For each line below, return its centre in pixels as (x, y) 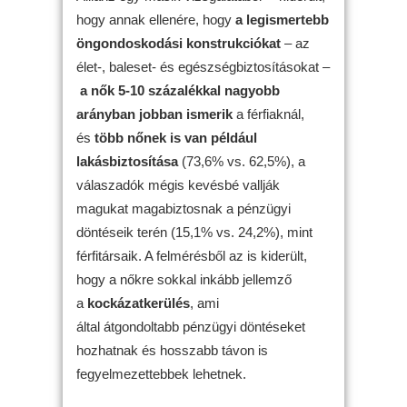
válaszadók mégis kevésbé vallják (178, 184)
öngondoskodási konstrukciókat (179, 43)
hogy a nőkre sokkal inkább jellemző (184, 279)
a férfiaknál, (270, 114)
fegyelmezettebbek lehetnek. (161, 373)
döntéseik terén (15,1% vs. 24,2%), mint (194, 232)
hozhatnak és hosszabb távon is (172, 350)
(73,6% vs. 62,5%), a (242, 161)
